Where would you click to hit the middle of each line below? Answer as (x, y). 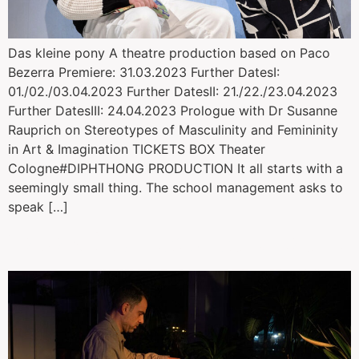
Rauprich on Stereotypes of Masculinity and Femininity (173, 129)
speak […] (38, 206)
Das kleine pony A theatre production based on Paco (169, 52)
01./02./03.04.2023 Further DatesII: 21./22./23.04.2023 (173, 91)
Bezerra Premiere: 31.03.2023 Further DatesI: (144, 72)
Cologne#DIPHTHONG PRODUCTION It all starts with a (175, 168)
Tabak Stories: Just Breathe (176, 243)
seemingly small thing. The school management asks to (175, 187)
